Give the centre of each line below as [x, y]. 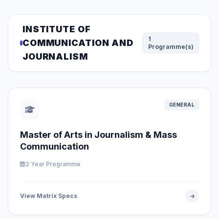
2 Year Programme [53, 164]
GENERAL [182, 105]
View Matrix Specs [49, 196]
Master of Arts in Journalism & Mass [99, 135]
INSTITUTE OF [56, 29]
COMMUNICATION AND [78, 43]
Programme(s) [171, 47]
